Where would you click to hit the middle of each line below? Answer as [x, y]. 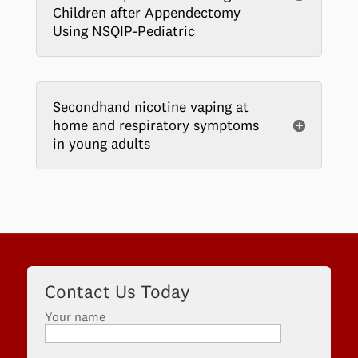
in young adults [101, 143]
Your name [75, 316]
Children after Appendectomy [146, 12]
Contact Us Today [117, 291]
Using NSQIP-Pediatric [123, 31]
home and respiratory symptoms [155, 125]
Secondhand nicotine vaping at [150, 107]
